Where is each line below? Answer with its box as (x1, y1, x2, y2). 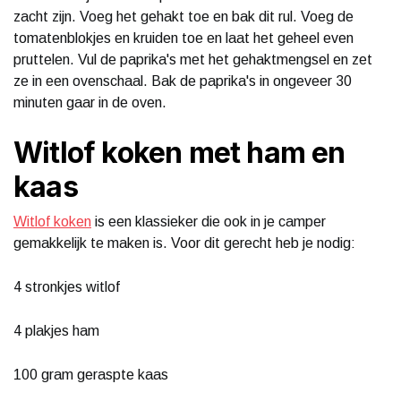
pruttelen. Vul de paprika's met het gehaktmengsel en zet (13, 51, 372, 67)
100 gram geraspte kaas (13, 366, 168, 382)
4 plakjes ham (13, 322, 99, 338)
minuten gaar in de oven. (13, 94, 166, 110)
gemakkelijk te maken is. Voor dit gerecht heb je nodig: (13, 235, 355, 251)
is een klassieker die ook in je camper (91, 213, 326, 229)
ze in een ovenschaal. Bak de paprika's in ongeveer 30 (13, 73, 352, 89)
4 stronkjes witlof (13, 278, 120, 294)
